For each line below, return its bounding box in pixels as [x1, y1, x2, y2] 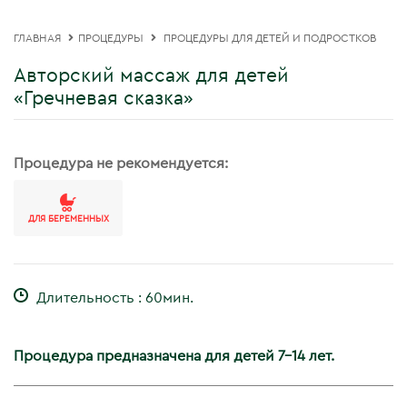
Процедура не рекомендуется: [14, 156, 228, 171]
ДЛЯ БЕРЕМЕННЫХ [27, 214, 109, 223]
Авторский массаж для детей [14, 66, 289, 85]
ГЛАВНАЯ [14, 33, 61, 44]
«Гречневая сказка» [14, 89, 194, 108]
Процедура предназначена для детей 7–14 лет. [14, 349, 334, 363]
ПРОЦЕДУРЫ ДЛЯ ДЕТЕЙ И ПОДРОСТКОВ [164, 33, 376, 44]
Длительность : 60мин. [33, 291, 194, 305]
